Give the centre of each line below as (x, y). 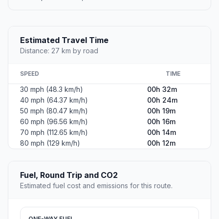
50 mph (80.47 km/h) (54, 110)
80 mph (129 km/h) (50, 143)
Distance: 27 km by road (59, 50)
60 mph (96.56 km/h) (54, 121)
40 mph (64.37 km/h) (54, 100)
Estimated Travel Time (64, 40)
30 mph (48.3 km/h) (52, 89)
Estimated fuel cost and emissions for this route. (96, 185)
